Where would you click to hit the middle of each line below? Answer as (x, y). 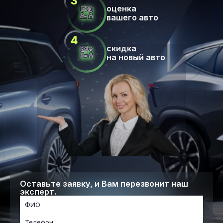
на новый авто (136, 57)
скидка (121, 48)
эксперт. (38, 192)
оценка (121, 8)
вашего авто (132, 17)
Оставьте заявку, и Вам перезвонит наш (104, 184)
